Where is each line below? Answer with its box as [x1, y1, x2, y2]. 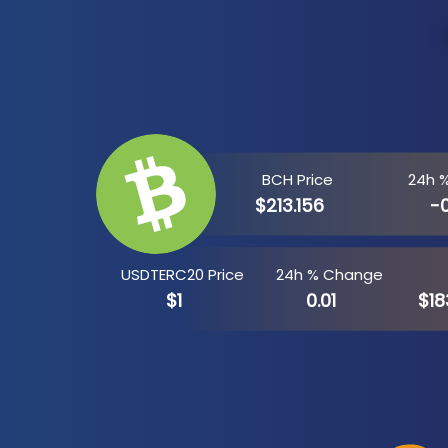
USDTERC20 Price [120, 264, 244, 285]
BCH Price [261, 169, 333, 190]
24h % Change [275, 264, 383, 285]
